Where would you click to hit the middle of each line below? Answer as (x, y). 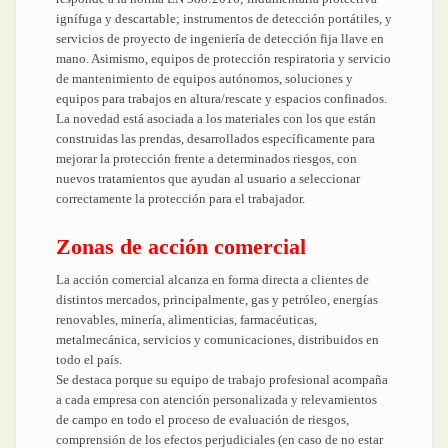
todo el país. (89, 359)
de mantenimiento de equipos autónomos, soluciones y (204, 78)
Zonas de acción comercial (181, 246)
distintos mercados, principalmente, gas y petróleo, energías (217, 299)
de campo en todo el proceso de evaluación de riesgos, (202, 419)
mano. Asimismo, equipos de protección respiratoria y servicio (223, 58)
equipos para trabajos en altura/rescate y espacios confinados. (221, 98)
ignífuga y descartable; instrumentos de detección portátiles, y (224, 18)
